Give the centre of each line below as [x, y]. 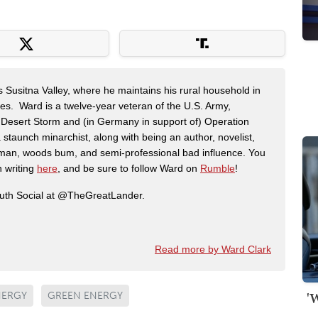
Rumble [218, 169]
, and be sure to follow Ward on [129, 169]
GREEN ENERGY [85, 296]
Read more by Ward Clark [213, 250]
